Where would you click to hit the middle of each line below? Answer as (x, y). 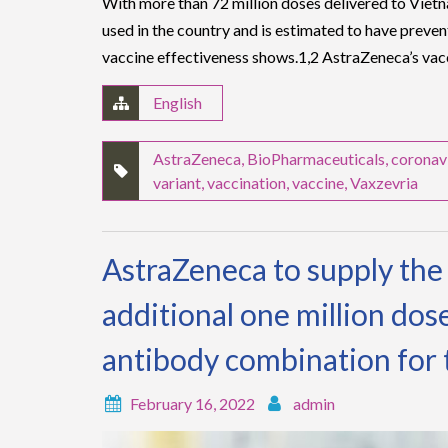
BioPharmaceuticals (316, 158)
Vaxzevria (384, 182)
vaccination (246, 182)
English (177, 102)
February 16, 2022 (192, 403)
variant (177, 182)
